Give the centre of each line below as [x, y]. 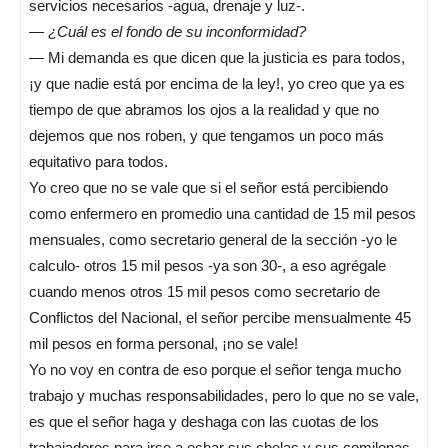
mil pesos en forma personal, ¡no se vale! [163, 343]
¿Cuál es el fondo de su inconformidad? [177, 31]
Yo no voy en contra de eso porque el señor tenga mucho [215, 369]
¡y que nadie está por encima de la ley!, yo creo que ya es [217, 83]
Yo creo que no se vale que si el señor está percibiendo [208, 187]
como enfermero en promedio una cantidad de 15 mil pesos [222, 213]
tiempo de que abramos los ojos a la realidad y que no [204, 109]
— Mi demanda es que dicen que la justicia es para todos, [217, 57]
